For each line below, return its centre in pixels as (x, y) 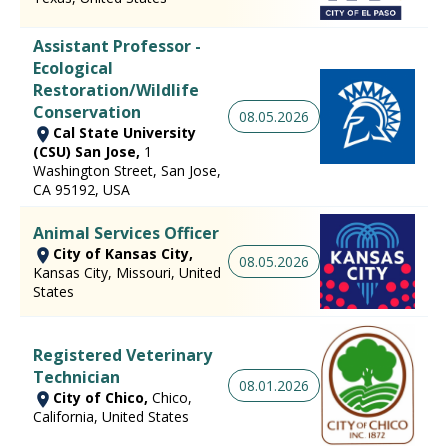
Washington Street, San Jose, (127, 170)
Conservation (87, 111)
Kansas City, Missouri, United (127, 272)
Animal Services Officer (126, 232)
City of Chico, (102, 397)
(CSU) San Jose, (88, 151)
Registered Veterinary (122, 355)
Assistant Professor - (117, 45)
